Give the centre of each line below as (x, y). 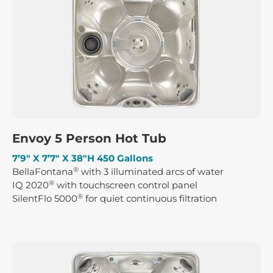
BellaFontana (43, 172)
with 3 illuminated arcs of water (151, 172)
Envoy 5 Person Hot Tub (89, 139)
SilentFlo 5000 (45, 199)
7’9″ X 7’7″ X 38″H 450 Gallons (83, 158)
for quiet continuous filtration (150, 199)
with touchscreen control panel (126, 185)
